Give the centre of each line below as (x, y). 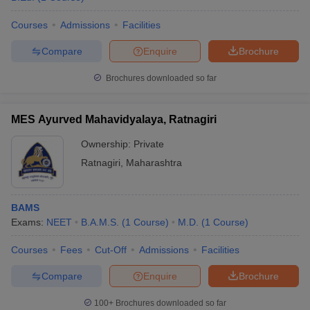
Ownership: (107, 144)
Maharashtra (154, 163)
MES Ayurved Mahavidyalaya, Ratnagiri (114, 119)
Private (149, 144)
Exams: (29, 222)
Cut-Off (111, 250)
